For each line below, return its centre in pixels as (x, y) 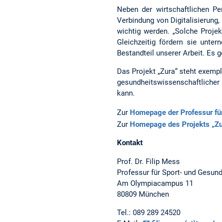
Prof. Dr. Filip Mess (148, 161)
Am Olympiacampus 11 (155, 183)
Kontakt (130, 143)
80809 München (143, 194)
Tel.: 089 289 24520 (149, 212)
